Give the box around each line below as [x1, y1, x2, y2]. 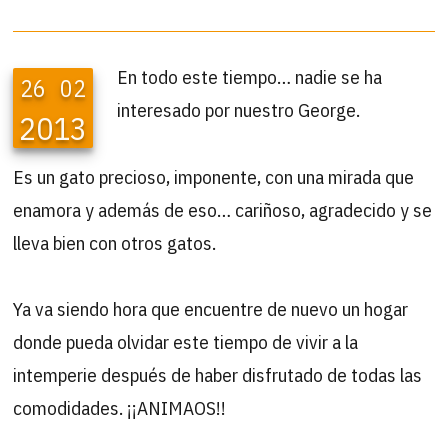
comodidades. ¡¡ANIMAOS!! [13, 395, 227, 421]
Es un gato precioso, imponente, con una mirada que [13, 163, 415, 189]
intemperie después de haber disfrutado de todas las [13, 362, 423, 388]
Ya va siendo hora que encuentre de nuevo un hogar [13, 296, 409, 322]
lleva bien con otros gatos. [13, 229, 217, 255]
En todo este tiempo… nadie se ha [117, 63, 383, 89]
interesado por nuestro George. [117, 96, 361, 122]
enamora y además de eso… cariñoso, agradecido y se [13, 196, 433, 222]
